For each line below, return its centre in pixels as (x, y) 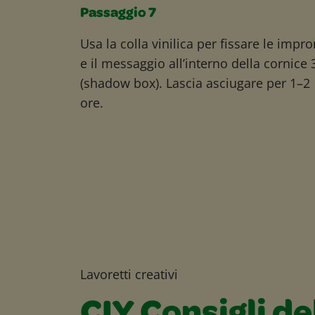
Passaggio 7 (118, 14)
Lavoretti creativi (129, 274)
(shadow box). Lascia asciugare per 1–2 (195, 83)
